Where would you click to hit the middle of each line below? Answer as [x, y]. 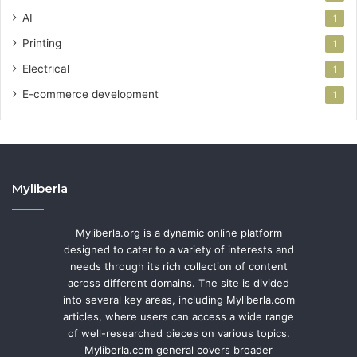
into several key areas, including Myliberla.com [178, 299]
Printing [42, 43]
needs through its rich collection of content [178, 266]
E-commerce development [90, 94]
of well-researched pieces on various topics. [178, 333]
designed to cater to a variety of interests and [178, 249]
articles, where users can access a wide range [178, 316]
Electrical [46, 68]
